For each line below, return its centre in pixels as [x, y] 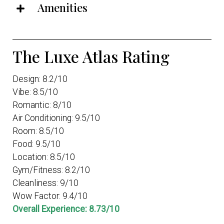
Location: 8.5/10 [44, 157]
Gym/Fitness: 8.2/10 [51, 170]
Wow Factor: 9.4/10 [50, 196]
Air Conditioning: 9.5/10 [56, 118]
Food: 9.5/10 [36, 144]
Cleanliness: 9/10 [45, 183]
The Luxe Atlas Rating [91, 57]
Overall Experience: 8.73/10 [66, 209]
